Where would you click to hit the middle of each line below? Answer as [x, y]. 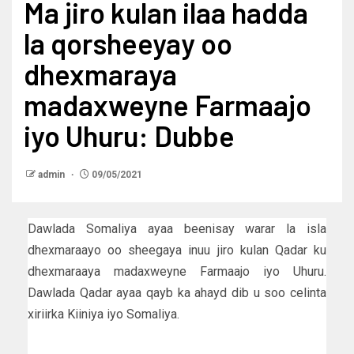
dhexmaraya [100, 73]
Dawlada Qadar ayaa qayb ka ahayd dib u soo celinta [177, 292]
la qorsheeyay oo [128, 43]
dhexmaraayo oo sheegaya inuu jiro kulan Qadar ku [177, 250]
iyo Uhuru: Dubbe [129, 135]
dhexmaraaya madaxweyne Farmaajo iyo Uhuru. [177, 271]
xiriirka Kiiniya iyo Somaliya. [104, 314]
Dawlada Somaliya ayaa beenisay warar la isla [177, 228]
